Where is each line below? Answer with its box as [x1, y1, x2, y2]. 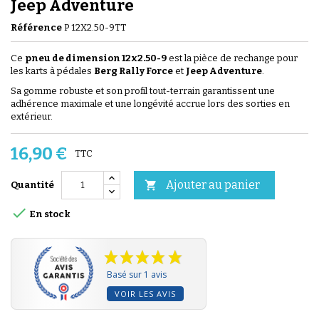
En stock [28, 209, 70, 220]
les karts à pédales [11, 65, 94, 76]
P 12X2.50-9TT [64, 21, 126, 33]
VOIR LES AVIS [115, 288, 177, 299]
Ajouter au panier [166, 177, 260, 192]
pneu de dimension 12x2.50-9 [25, 52, 167, 63]
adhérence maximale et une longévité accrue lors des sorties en [11, 98, 290, 109]
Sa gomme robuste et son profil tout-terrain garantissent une [11, 85, 275, 96]
